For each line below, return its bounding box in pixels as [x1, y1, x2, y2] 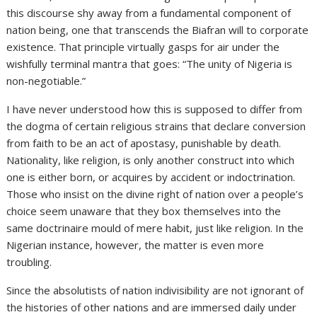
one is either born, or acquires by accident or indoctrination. [6, 169, 296, 184]
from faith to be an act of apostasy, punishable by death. [6, 135, 282, 150]
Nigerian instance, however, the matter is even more [6, 237, 265, 252]
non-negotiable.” [6, 73, 86, 88]
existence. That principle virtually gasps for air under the [6, 39, 280, 54]
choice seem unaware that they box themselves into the [6, 203, 282, 218]
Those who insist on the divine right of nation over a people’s [6, 186, 304, 201]
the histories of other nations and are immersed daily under [6, 299, 297, 314]
